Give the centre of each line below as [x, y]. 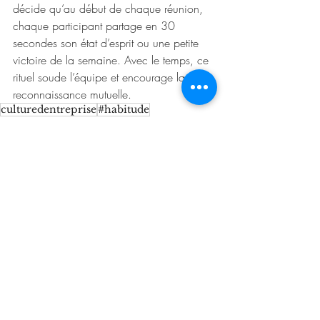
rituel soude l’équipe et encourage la [101, 77]
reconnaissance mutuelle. [72, 95]
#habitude [124, 110]
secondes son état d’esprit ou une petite [107, 43]
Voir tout [212, 240]
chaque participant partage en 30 [96, 26]
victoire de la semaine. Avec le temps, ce [112, 60]
